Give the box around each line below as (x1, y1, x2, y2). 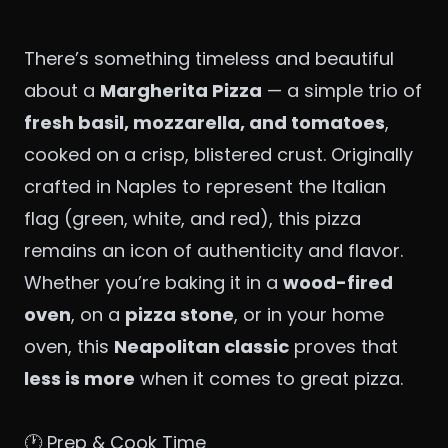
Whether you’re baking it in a (24, 270, 283, 296)
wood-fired (283, 270, 393, 296)
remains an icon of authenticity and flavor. (24, 238, 403, 264)
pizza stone (125, 302, 234, 328)
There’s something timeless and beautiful (24, 46, 394, 72)
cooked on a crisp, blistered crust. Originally (24, 142, 413, 168)
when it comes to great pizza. (135, 366, 403, 392)
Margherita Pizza (100, 78, 262, 104)
